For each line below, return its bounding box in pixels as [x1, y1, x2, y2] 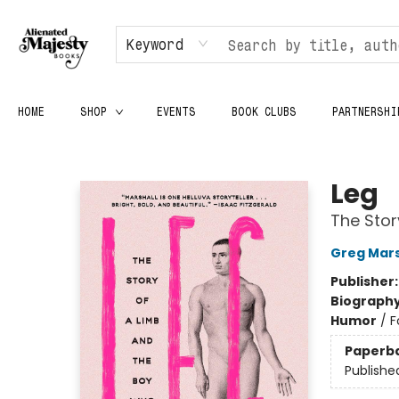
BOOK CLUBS [232, 104, 297, 118]
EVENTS [157, 104, 196, 118]
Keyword [126, 35, 183, 53]
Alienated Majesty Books [13, 140, 163, 158]
